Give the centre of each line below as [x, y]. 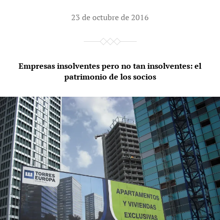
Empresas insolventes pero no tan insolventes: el [110, 66]
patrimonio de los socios [110, 77]
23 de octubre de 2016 [110, 17]
